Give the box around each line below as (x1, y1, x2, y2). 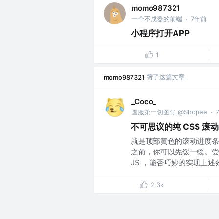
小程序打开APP (131, 28, 190, 39)
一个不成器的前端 (131, 15, 182, 22)
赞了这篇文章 (147, 73, 185, 81)
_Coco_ (131, 97, 156, 107)
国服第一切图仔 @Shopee (131, 108, 207, 116)
